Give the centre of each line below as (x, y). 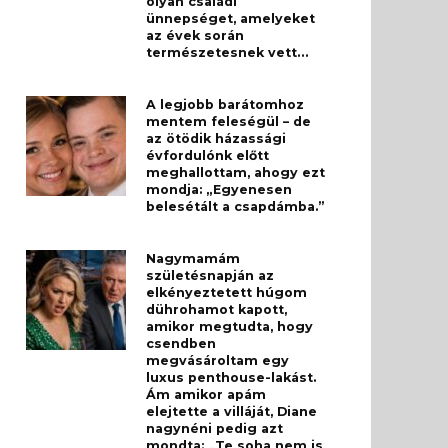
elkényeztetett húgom (226, 293)
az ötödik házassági (216, 139)
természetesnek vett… (227, 53)
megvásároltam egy (217, 361)
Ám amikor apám (206, 395)
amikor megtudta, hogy (229, 327)
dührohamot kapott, (216, 310)
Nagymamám (193, 259)
